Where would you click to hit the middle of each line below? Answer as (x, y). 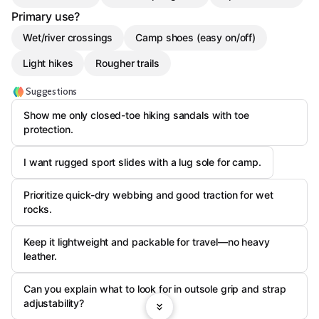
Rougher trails (127, 63)
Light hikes (48, 63)
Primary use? (46, 16)
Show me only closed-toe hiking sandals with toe (136, 115)
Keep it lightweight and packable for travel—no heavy (147, 242)
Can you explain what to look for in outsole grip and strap (155, 289)
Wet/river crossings (68, 37)
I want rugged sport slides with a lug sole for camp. (142, 162)
